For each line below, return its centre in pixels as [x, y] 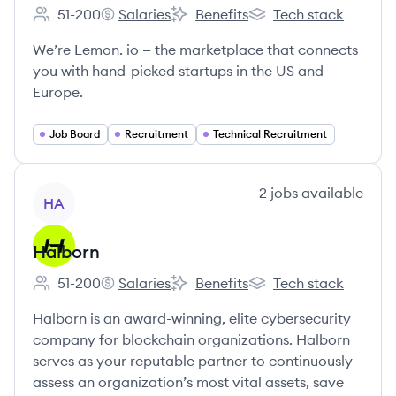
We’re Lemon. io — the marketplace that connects [195, 49]
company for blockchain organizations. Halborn [191, 339]
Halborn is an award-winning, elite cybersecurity [192, 318]
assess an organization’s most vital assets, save [188, 382]
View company [81, 192]
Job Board [75, 134]
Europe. [58, 92]
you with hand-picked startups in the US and [178, 71]
